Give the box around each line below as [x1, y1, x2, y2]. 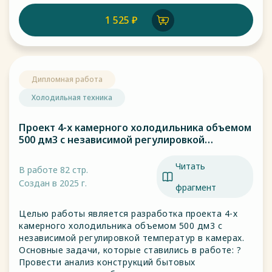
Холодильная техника [32, 92, 112, 103]
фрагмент [175, 182, 216, 193]
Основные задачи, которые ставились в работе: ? [19, 244, 241, 256]
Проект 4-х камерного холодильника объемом [19, 121, 251, 134]
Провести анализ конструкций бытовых [19, 256, 195, 268]
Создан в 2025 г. [19, 177, 87, 189]
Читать [175, 160, 205, 172]
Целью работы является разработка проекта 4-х [19, 208, 237, 219]
